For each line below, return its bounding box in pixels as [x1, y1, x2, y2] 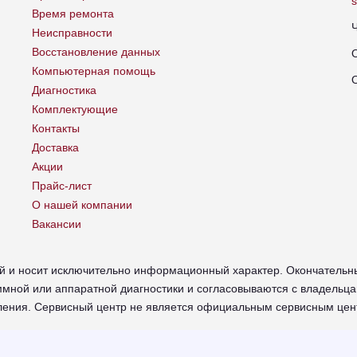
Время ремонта [32, 7, 114, 21]
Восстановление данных [32, 45, 160, 59]
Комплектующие [32, 103, 118, 116]
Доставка [32, 141, 79, 155]
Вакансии [32, 218, 81, 231]
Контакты [32, 122, 80, 135]
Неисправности [32, 26, 112, 40]
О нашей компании [32, 198, 132, 212]
